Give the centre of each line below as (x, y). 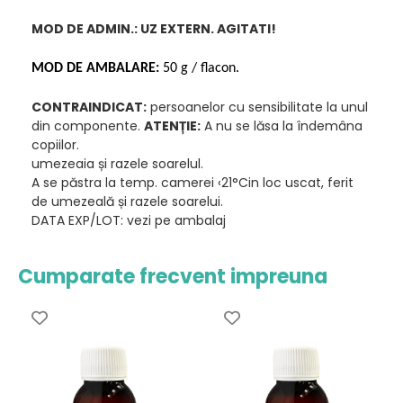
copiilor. (55, 145)
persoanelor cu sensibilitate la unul (257, 107)
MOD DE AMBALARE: (95, 68)
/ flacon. (215, 68)
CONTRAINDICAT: (89, 107)
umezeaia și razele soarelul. (117, 164)
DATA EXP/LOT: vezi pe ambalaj (129, 220)
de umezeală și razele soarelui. (127, 201)
